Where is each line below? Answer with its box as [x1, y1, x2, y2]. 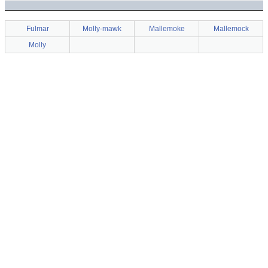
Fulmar [26, 25, 49, 33]
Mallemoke [148, 25, 185, 33]
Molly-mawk [83, 25, 121, 33]
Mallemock [213, 25, 249, 33]
